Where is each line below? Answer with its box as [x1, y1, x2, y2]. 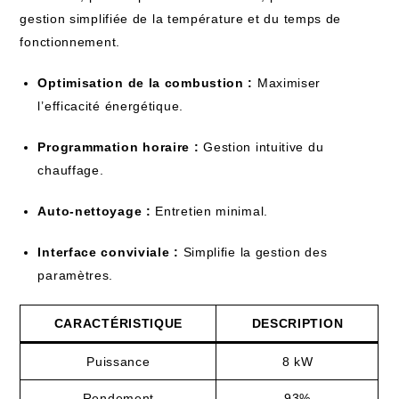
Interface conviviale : [37, 245, 179, 259]
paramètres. [37, 268, 114, 282]
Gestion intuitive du [199, 140, 324, 154]
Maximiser [253, 76, 322, 90]
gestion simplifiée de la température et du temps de [20, 12, 342, 26]
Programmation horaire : [37, 140, 199, 154]
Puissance [86, 354, 151, 369]
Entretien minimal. [151, 204, 268, 218]
